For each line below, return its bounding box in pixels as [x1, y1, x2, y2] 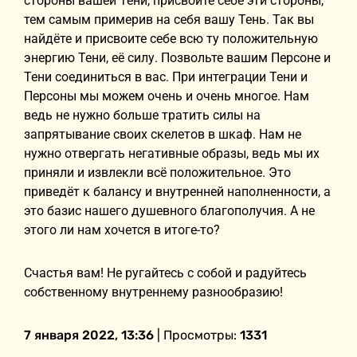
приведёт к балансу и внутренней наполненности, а [24, 184, 331, 199]
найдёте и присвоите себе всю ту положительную [24, 31, 318, 46]
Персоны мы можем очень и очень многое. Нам [24, 88, 309, 104]
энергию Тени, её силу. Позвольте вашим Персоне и [24, 50, 331, 65]
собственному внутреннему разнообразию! [24, 284, 286, 300]
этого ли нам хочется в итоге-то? [24, 222, 220, 237]
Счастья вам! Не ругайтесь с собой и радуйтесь [24, 265, 307, 280]
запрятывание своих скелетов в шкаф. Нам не [24, 127, 301, 142]
